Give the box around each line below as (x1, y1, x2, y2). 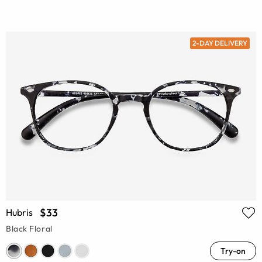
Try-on (220, 246, 246, 257)
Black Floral (6, 223, 53, 235)
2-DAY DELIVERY (192, 38, 247, 47)
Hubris (6, 206, 33, 219)
